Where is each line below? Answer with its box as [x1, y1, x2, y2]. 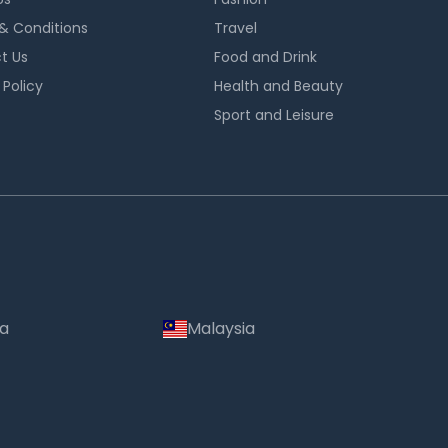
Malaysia [187, 317, 256, 340]
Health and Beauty [214, 76, 344, 96]
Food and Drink [214, 47, 318, 67]
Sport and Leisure [214, 105, 335, 125]
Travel [214, 18, 258, 38]
